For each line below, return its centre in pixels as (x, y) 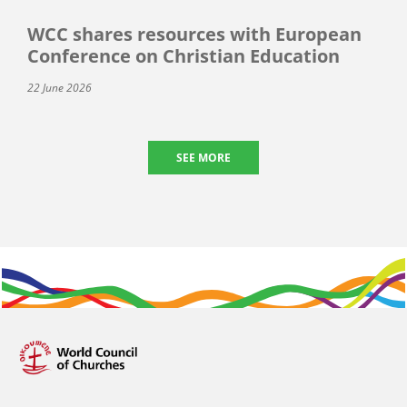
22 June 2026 (60, 87)
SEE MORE (203, 157)
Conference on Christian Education (184, 55)
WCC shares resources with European (194, 34)
